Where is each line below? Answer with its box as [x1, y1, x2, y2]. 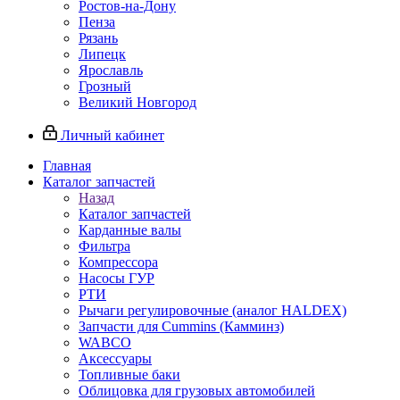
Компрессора [79, 254, 158, 271]
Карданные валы [79, 222, 181, 238]
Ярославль [79, 62, 143, 79]
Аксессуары [79, 351, 152, 367]
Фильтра [79, 238, 130, 254]
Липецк [79, 46, 126, 62]
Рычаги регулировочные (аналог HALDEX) [79, 303, 346, 319]
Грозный [79, 79, 131, 95]
